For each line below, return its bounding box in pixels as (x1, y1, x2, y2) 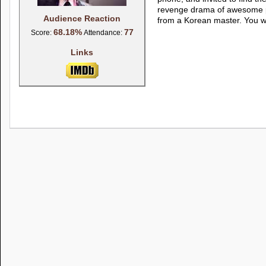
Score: (30, 29, 53, 36)
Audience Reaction (43, 14, 121, 23)
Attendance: (81, 29, 124, 36)
